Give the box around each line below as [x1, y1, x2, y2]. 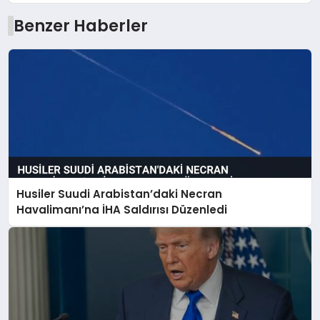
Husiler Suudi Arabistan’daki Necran [16, 186, 223, 201]
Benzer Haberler [13, 14, 148, 38]
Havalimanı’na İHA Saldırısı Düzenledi [16, 201, 228, 217]
